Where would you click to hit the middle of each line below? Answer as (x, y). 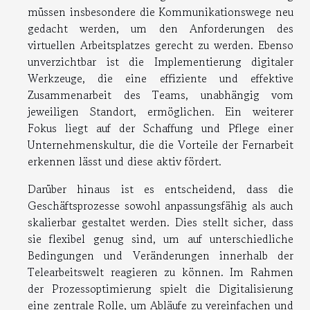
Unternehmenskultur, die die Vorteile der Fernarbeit (161, 144)
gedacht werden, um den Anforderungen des (161, 28)
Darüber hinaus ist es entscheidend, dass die (161, 189)
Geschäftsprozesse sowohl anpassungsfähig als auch (161, 205)
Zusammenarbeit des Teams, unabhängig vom (161, 94)
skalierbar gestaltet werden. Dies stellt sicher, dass (161, 222)
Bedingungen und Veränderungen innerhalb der (161, 255)
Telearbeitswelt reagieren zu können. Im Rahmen (161, 272)
